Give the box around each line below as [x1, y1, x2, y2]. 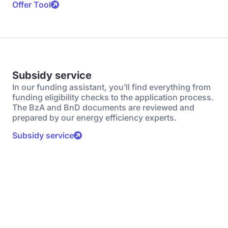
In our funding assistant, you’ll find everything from [12, 82, 211, 92]
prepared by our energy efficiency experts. [12, 112, 177, 123]
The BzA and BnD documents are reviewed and [12, 102, 194, 112]
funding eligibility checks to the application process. [12, 92, 214, 102]
